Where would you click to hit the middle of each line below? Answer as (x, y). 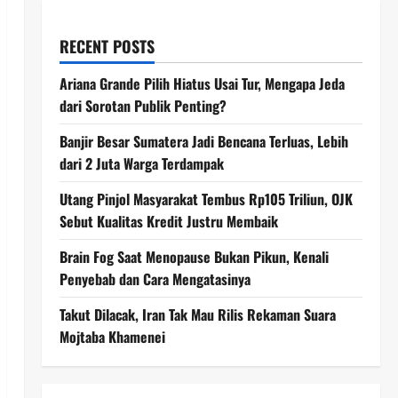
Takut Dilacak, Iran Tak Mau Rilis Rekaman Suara (197, 314)
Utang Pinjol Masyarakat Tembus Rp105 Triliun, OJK (206, 199)
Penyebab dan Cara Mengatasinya (155, 279)
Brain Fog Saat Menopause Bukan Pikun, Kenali (194, 257)
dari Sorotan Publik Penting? (143, 106)
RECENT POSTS (107, 46)
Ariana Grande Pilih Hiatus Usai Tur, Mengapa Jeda (202, 84)
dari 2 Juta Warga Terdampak (141, 163)
